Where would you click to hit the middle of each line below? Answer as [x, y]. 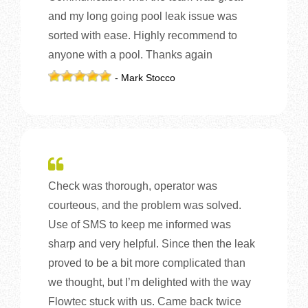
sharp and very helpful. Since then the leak [152, 243]
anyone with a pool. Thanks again [130, 54]
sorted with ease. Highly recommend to [143, 35]
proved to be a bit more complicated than [147, 263]
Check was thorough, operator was [133, 186]
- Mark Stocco [145, 77]
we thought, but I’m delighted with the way [150, 282]
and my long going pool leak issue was [143, 16]
